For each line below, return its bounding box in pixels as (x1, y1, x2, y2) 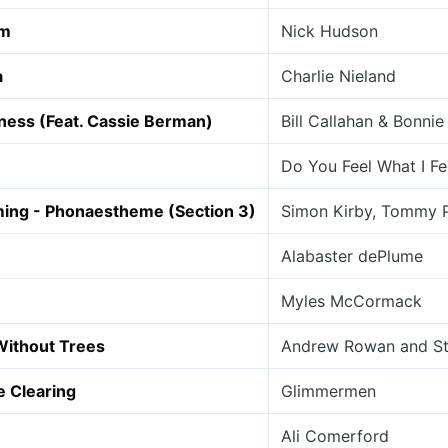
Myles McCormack (281, 291, 422, 311)
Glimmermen (281, 381, 376, 401)
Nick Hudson (281, 21, 378, 41)
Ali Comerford (281, 426, 389, 446)
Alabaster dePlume (281, 246, 423, 266)
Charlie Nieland (281, 66, 396, 86)
